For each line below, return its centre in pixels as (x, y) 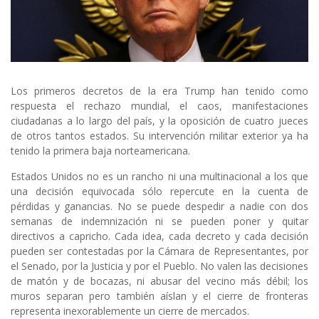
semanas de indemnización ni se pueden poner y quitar (159, 221)
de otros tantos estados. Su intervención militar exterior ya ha (159, 136)
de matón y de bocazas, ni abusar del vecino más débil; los (159, 281)
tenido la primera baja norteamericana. (100, 151)
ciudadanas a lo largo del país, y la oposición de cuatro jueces (159, 121)
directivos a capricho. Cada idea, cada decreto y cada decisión (159, 236)
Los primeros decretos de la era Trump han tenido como (159, 91)
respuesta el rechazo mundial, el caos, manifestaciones (159, 106)
